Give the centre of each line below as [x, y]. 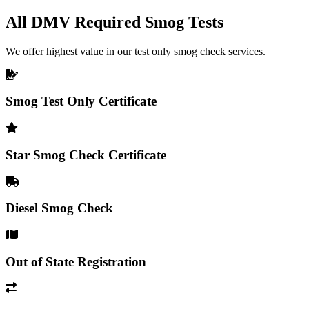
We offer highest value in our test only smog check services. [136, 51]
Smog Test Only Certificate [81, 101]
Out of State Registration [76, 261]
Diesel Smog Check [59, 208]
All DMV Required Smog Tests [114, 22]
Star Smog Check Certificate [86, 154]
